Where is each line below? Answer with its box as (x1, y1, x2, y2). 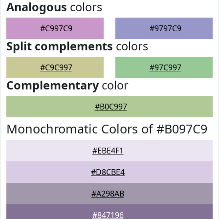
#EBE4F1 (92, 145, 124, 156)
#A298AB (91, 188, 124, 199)
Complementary (6, 77, 99, 93)
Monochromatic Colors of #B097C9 (6, 120, 207, 137)
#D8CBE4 (91, 167, 125, 177)
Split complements (6, 38, 113, 54)
